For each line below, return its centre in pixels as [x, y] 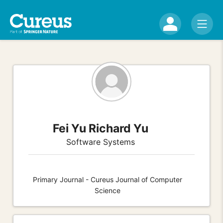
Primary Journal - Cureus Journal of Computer [108, 179]
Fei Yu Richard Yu [101, 128]
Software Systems [101, 142]
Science [108, 190]
